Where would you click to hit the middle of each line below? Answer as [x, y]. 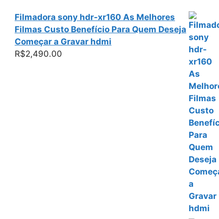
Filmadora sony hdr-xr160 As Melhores [95, 17]
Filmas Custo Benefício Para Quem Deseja [100, 29]
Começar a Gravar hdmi [63, 41]
